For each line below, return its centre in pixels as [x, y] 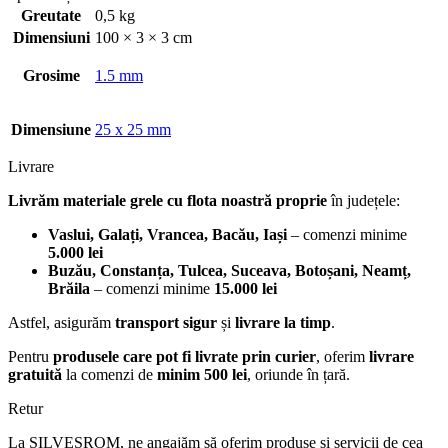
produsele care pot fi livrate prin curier [184, 357]
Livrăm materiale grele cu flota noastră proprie [167, 201]
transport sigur [166, 323]
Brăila [69, 289]
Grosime [51, 76]
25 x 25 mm [133, 130]
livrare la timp [283, 323]
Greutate [51, 16]
